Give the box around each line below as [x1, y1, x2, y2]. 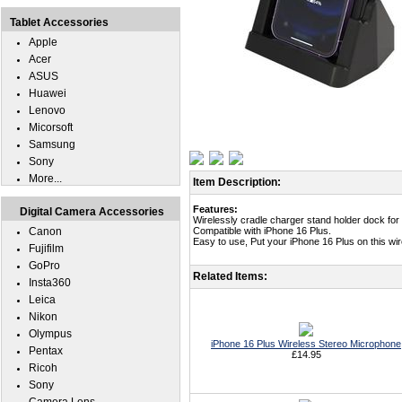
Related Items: [193, 270, 267, 283]
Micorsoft [29, 121, 73, 134]
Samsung [29, 138, 75, 151]
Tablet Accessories [10, 16, 109, 29]
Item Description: [193, 176, 281, 188]
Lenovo [29, 104, 66, 117]
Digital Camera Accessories [20, 205, 164, 218]
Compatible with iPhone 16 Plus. [193, 225, 331, 236]
